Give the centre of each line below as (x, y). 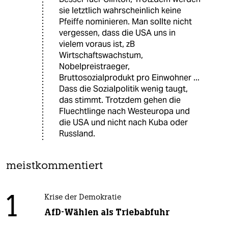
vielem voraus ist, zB (97, 44)
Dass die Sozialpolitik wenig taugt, (123, 89)
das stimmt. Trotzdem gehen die (120, 100)
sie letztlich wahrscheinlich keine (120, 10)
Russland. (77, 133)
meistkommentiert (54, 166)
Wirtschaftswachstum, (101, 55)
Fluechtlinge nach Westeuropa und (124, 111)
